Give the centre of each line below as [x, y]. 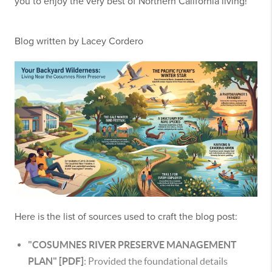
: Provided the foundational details [156, 261]
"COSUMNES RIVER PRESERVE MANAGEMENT [132, 244]
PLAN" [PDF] [56, 261]
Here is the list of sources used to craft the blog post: [127, 216]
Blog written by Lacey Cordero [79, 41]
